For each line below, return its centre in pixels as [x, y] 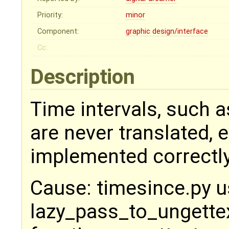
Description [85, 76]
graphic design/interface [167, 31]
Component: [58, 31]
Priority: [50, 15]
